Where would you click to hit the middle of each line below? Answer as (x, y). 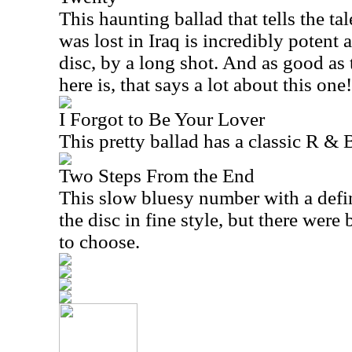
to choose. (99, 242)
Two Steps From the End (157, 176)
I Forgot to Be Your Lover (162, 119)
